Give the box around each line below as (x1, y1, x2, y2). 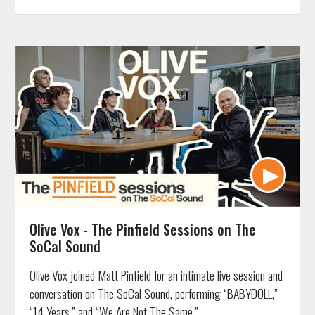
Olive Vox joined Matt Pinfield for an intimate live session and (29, 265, 283, 284)
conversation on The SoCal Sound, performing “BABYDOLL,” (29, 283, 278, 302)
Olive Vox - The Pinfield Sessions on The (29, 218, 256, 240)
